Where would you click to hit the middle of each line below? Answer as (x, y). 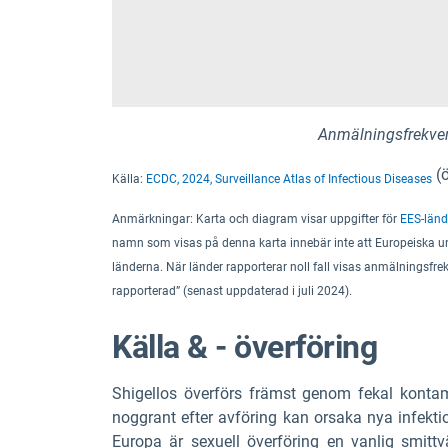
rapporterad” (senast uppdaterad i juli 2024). (232, 291)
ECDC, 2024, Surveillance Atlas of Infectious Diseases (289, 179)
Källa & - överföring (245, 346)
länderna (136, 267)
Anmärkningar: (154, 219)
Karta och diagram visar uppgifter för (298, 219)
